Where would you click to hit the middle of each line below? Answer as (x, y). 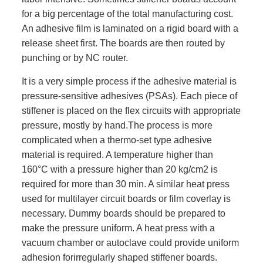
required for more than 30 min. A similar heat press (125, 184)
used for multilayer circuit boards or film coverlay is (126, 198)
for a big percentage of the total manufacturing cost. (127, 14)
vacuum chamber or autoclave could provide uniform (130, 242)
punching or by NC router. (75, 58)
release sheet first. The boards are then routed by (123, 43)
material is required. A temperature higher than (117, 154)
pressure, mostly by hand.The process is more (117, 125)
